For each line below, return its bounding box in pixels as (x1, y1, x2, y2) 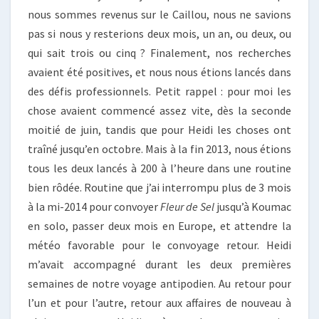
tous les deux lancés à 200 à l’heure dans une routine (28, 161, 291, 175)
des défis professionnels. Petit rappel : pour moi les (28, 84, 291, 98)
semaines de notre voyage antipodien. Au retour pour (28, 276, 291, 291)
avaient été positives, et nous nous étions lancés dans (28, 65, 291, 79)
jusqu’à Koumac (214, 199, 291, 214)
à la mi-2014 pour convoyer (28, 199, 160, 214)
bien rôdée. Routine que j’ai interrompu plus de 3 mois (28, 180, 291, 194)
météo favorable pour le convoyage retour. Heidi (28, 238, 291, 252)
